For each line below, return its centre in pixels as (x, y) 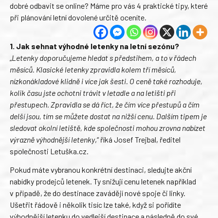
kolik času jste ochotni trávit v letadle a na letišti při (93, 92)
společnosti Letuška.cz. (49, 151)
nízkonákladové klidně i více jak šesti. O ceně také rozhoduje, (106, 81)
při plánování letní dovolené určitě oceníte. (78, 17)
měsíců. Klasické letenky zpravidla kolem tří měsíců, (93, 69)
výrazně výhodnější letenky (52, 139)
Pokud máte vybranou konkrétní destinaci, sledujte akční (101, 170)
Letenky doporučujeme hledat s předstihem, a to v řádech (104, 57)
